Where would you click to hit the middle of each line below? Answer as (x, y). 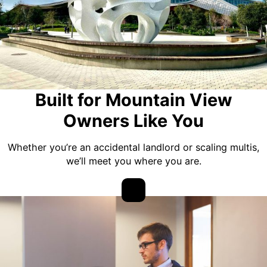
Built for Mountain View (133, 100)
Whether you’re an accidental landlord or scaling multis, (133, 148)
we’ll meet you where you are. (133, 161)
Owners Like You (133, 121)
